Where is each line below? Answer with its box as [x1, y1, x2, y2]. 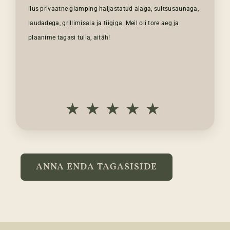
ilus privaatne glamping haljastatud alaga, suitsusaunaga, [28, 5, 199, 13]
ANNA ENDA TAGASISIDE [35, 161, 157, 174]
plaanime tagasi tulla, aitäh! [28, 34, 110, 42]
